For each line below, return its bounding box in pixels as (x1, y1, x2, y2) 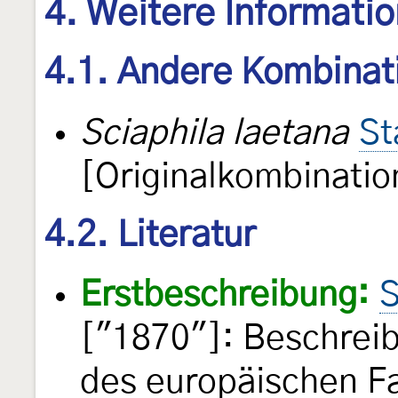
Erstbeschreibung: (80, 278, 369, 314)
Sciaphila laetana (80, 115, 348, 151)
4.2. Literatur (44, 217, 256, 253)
